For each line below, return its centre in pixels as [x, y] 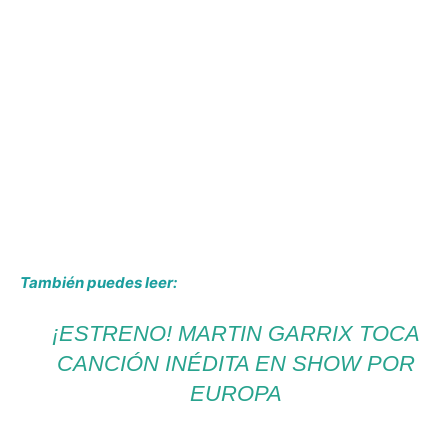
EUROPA [236, 393]
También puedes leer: [98, 282]
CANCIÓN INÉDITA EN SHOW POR [236, 363]
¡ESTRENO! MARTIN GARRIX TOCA [236, 333]
